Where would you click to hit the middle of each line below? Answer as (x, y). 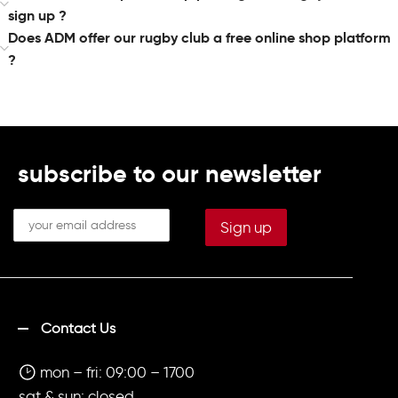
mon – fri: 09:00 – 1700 (115, 372)
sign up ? (37, 16)
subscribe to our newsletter (170, 174)
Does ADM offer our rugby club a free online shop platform (199, 38)
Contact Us (78, 328)
